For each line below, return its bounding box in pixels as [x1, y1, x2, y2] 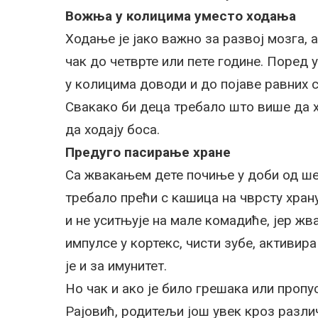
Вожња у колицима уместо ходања [65, 8, 296, 24]
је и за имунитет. [65, 258, 167, 274]
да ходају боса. [65, 121, 160, 138]
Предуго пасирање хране [65, 144, 231, 160]
